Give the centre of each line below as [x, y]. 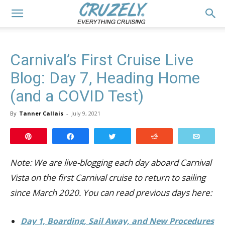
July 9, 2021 [86, 113]
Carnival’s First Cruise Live [102, 60]
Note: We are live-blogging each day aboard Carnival [111, 162]
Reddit [175, 137]
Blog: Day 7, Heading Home [105, 78]
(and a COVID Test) [77, 96]
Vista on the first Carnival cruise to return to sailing [108, 178]
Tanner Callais [41, 113]
